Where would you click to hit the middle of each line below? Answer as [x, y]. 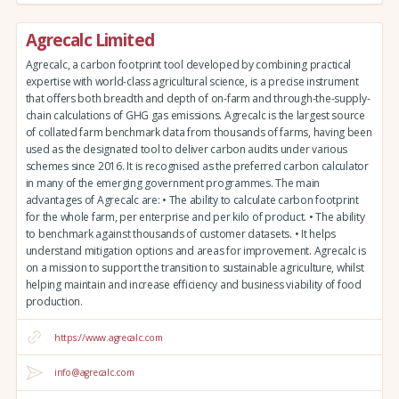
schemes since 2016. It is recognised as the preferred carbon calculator [197, 167]
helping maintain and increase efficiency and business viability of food [193, 285]
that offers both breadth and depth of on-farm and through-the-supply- [198, 99]
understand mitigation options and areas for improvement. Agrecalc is [195, 251]
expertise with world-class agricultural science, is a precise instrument [192, 82]
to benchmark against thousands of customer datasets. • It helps [180, 234]
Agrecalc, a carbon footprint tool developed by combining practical [188, 65]
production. [54, 302]
